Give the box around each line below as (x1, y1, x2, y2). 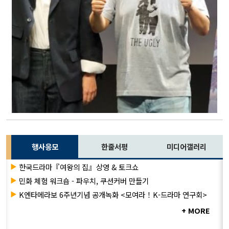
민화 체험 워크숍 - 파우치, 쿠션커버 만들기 (19, 175, 149, 186)
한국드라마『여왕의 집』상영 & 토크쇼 (19, 161, 139, 172)
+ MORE (181, 204, 210, 216)
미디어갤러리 (167, 141, 207, 152)
